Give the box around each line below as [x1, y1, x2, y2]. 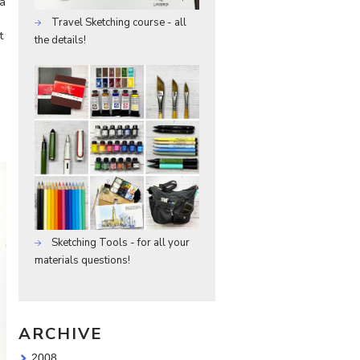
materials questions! [35, 252, 130, 268]
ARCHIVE [18, 322, 103, 345]
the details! [35, 32, 86, 47]
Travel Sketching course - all [49, 14, 186, 30]
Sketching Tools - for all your [49, 235, 190, 250]
